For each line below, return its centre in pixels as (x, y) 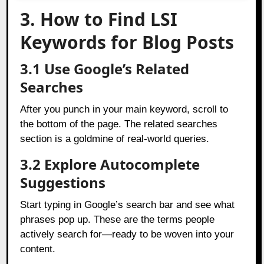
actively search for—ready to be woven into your (127, 234)
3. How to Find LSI (99, 19)
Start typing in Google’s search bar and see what (128, 204)
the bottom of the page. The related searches (119, 124)
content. (38, 249)
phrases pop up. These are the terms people (118, 219)
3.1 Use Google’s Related (105, 68)
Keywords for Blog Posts (127, 42)
